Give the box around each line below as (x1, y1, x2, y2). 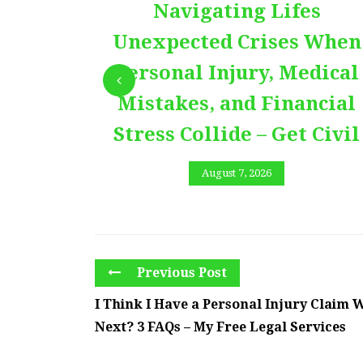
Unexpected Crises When (112, 30, 361, 53)
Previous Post (134, 265, 227, 281)
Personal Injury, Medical (114, 61, 359, 84)
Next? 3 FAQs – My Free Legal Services (95, 319, 346, 335)
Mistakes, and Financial (117, 92, 356, 115)
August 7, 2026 (202, 167, 271, 180)
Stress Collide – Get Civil (113, 122, 360, 146)
